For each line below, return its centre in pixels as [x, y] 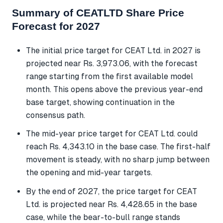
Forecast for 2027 [56, 26]
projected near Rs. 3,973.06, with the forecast [112, 64]
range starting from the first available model [110, 77]
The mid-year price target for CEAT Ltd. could [112, 134]
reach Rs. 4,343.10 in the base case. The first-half [118, 147]
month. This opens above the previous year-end [114, 90]
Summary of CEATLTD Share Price [98, 12]
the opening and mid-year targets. [89, 173]
